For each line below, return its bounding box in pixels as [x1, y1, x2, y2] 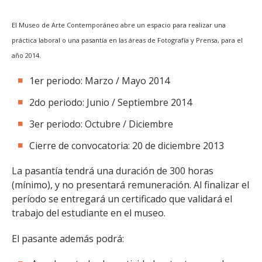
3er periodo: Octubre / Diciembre [29, 118, 173, 130]
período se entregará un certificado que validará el [12, 192, 232, 205]
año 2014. [12, 51, 41, 60]
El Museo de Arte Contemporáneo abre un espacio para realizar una [12, 20, 226, 29]
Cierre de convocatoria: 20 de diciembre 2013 [29, 139, 224, 152]
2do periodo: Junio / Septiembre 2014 [29, 96, 192, 109]
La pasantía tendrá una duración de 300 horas [12, 164, 213, 177]
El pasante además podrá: [12, 232, 124, 245]
